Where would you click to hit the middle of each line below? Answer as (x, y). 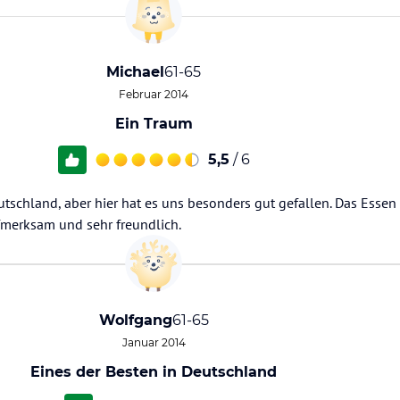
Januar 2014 (154, 342)
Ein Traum (154, 124)
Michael (135, 72)
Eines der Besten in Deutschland (154, 372)
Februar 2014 (154, 94)
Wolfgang (135, 320)
